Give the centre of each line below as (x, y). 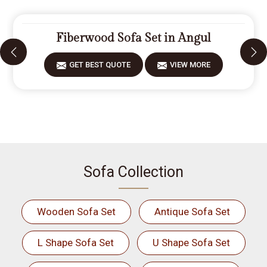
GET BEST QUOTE (100, 65)
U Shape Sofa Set (191, 243)
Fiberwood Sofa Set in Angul (133, 38)
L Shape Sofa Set (75, 243)
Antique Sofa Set (192, 212)
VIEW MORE (190, 65)
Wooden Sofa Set (76, 212)
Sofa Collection (133, 172)
